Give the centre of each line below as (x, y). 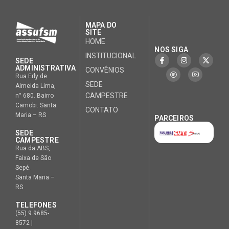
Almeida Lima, (36, 86)
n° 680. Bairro (35, 96)
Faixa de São (33, 158)
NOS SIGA (171, 50)
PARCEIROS (174, 118)
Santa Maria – (35, 178)
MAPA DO (101, 25)
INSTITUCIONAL (110, 56)
